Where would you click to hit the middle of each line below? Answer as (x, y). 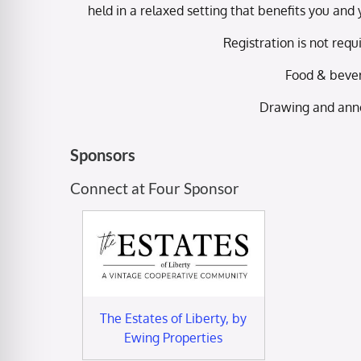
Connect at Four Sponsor (155, 188)
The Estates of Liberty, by (174, 318)
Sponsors (103, 154)
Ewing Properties (174, 337)
